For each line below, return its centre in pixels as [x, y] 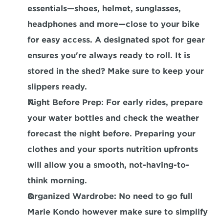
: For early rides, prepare [152, 102]
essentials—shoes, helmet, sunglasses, [104, 9]
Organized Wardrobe [71, 196]
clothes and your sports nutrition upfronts [113, 149]
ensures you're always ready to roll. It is [109, 55]
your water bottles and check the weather [113, 118]
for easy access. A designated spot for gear [116, 40]
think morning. [57, 181]
